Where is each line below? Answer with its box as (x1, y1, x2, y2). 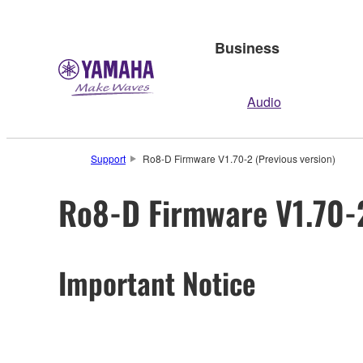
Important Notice (58, 260, 256, 304)
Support (91, 152, 126, 165)
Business (215, 36, 280, 58)
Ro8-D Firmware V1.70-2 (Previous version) (142, 152, 335, 165)
